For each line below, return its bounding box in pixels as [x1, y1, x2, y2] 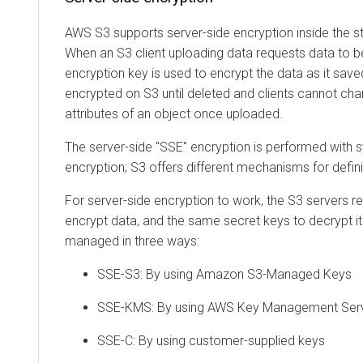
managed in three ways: [65, 233, 199, 249]
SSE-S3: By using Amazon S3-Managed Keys [97, 266, 352, 282]
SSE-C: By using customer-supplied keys [97, 332, 325, 348]
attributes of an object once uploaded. [65, 105, 283, 122]
